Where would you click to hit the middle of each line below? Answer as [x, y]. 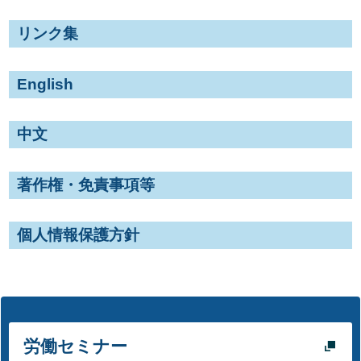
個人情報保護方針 [78, 235]
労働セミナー [75, 346]
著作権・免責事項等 [86, 185]
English [45, 84]
